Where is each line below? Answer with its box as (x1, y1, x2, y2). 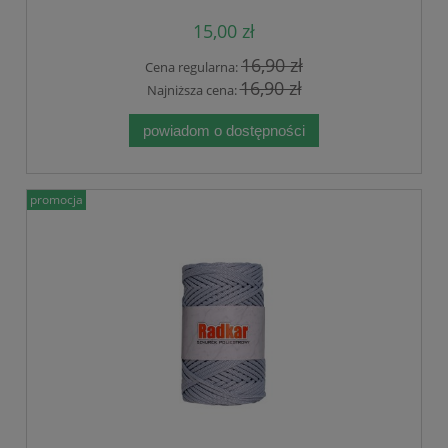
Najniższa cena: (146, 80, 240, 99)
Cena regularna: (145, 58, 241, 77)
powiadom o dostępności (143, 121, 305, 139)
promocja (30, 190, 83, 208)
